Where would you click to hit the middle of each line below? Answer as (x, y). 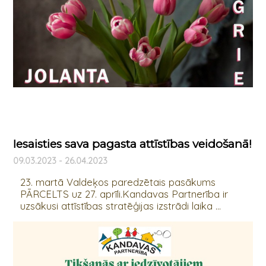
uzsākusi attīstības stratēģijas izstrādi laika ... (120, 206)
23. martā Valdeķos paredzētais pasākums (118, 182)
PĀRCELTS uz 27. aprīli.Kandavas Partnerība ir (124, 194)
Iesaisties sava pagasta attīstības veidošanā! (132, 144)
